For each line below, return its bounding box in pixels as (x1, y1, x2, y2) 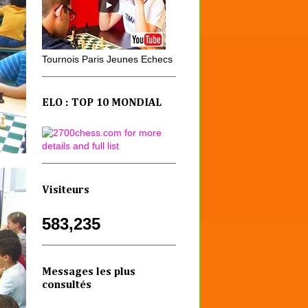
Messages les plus (42, 266, 135, 278)
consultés (42, 279, 91, 291)
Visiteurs (42, 184, 89, 196)
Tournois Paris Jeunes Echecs (42, 53, 173, 65)
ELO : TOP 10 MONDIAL (42, 98, 162, 109)
